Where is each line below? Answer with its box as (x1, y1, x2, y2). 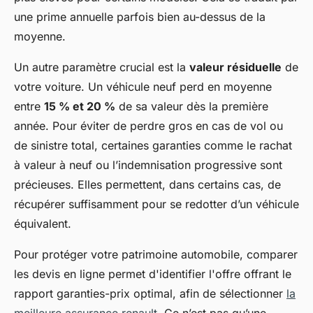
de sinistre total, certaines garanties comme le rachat (14, 138, 292, 153)
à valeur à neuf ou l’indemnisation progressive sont (14, 158, 282, 173)
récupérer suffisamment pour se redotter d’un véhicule (14, 197, 299, 212)
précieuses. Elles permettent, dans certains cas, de (14, 177, 281, 192)
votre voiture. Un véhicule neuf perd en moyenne (14, 80, 272, 94)
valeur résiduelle (189, 60, 282, 75)
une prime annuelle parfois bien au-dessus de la (14, 10, 265, 24)
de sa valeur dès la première (115, 99, 268, 114)
